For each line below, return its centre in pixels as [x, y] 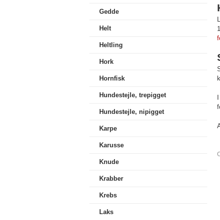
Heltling [111, 45]
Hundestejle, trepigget [133, 95]
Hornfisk [112, 78]
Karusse [111, 145]
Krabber [111, 179]
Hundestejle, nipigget [132, 112]
